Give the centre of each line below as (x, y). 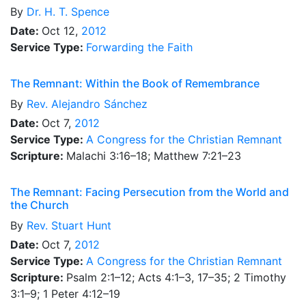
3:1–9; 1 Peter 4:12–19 (65, 294)
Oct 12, (61, 31)
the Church (40, 205)
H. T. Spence (77, 12)
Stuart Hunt (81, 225)
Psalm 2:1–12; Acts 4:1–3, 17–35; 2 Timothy (176, 277)
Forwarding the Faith (139, 47)
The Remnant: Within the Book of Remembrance (135, 83)
